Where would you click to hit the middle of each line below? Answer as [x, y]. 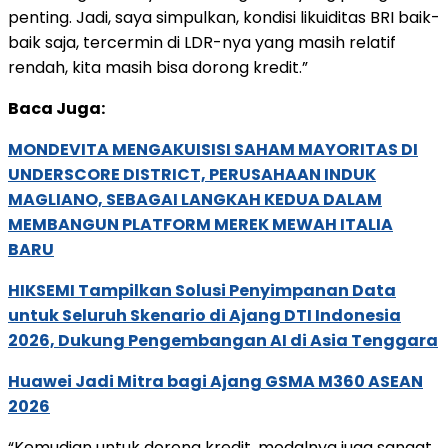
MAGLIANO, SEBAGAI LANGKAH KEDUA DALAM [195, 199]
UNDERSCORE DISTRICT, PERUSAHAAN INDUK [192, 174]
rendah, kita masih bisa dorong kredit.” [158, 67]
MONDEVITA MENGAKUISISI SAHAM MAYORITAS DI [213, 149]
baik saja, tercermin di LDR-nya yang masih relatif [202, 42]
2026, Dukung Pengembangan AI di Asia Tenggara [223, 340]
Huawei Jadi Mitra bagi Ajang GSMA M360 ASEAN [215, 381]
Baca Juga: [56, 108]
